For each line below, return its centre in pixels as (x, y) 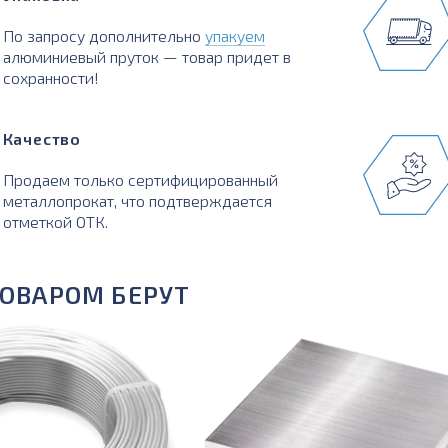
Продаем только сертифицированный (140, 179)
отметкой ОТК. (55, 221)
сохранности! (50, 77)
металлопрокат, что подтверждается (137, 200)
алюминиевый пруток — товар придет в (146, 56)
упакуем (234, 35)
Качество (41, 138)
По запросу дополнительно (103, 35)
